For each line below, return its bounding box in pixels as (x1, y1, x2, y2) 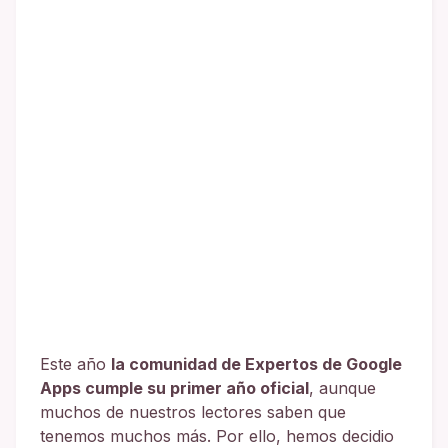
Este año (40, 354, 111, 374)
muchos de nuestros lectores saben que (40, 402, 346, 422)
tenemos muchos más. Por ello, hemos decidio (40, 426, 394, 446)
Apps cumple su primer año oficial (40, 378, 309, 398)
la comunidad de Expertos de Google (111, 354, 402, 374)
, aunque (309, 378, 376, 398)
